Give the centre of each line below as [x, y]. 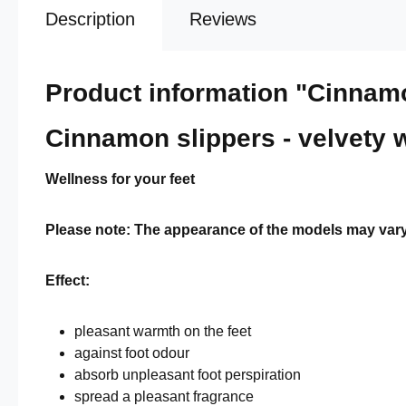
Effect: [68, 280]
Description [90, 19]
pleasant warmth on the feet [163, 331]
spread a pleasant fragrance [164, 396]
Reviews [223, 19]
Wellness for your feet [120, 179]
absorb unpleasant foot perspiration [188, 375]
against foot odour [132, 353]
